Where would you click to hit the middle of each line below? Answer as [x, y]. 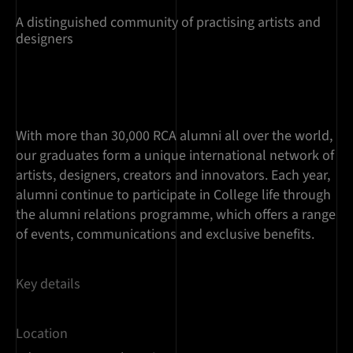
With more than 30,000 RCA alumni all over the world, [174, 136]
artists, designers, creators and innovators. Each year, [173, 175]
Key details [48, 284]
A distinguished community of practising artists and [168, 22]
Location [42, 334]
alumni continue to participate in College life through [173, 195]
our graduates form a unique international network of [175, 156]
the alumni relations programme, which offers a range [176, 215]
